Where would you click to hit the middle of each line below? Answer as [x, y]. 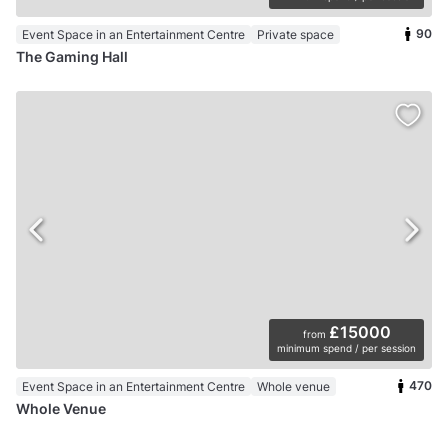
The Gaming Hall [72, 57]
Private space [295, 35]
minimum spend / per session [346, 348]
